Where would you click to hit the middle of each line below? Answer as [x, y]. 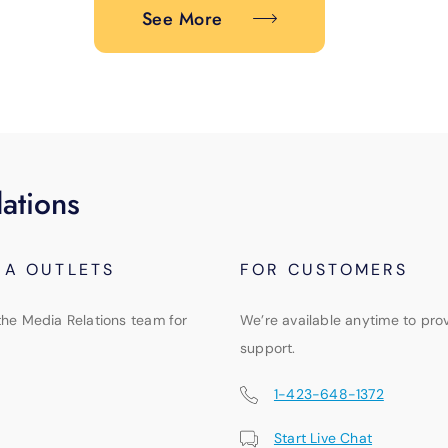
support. [267, 348]
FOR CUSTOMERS [324, 270]
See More [182, 19]
